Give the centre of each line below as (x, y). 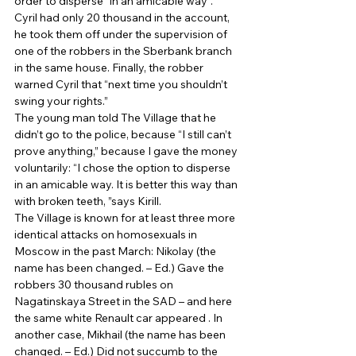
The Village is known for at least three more (126, 217)
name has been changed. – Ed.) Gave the (120, 267)
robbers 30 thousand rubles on (95, 284)
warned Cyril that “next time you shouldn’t (122, 84)
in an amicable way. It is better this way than (127, 184)
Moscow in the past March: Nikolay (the (116, 251)
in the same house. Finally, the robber (110, 67)
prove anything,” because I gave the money (127, 151)
